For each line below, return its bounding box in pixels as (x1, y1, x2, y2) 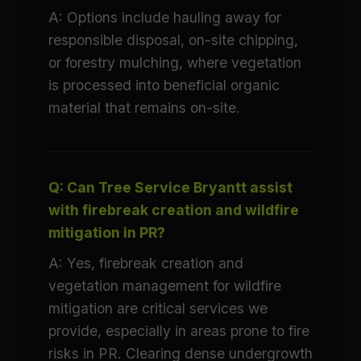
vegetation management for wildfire (48, 277, 281, 294)
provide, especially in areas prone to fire (48, 322, 309, 339)
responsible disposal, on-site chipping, (48, 31, 298, 48)
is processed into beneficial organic (48, 77, 280, 93)
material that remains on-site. (48, 99, 240, 116)
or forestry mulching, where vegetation (48, 54, 301, 71)
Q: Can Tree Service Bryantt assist (48, 179, 293, 196)
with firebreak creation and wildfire (48, 201, 299, 218)
